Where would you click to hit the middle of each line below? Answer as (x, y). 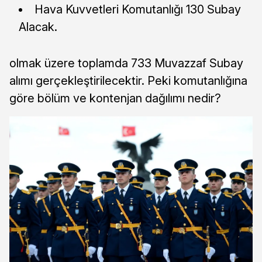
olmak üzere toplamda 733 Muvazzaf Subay (126, 63)
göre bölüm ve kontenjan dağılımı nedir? (115, 99)
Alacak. (38, 27)
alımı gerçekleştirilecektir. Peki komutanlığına (128, 81)
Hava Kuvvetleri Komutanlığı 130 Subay (138, 10)
